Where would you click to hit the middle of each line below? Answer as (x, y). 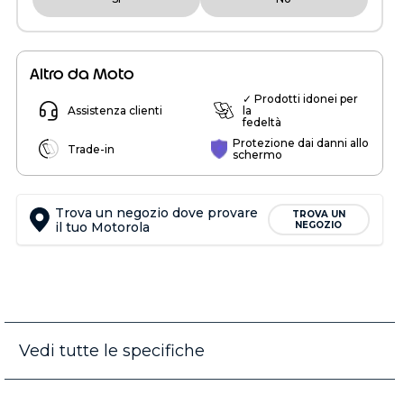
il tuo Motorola (103, 227)
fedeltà (262, 122)
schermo (258, 155)
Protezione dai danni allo (301, 143)
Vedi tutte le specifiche (112, 351)
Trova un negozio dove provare (157, 212)
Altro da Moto (82, 74)
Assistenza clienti (115, 110)
